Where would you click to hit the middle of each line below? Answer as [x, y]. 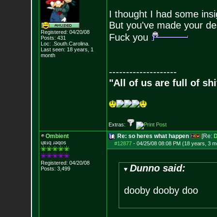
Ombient [57, 136]
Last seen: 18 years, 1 [67, 49]
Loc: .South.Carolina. [65, 44]
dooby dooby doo [161, 190]
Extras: [117, 124]
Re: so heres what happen [153, 136]
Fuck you [130, 37]
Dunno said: [158, 168]
